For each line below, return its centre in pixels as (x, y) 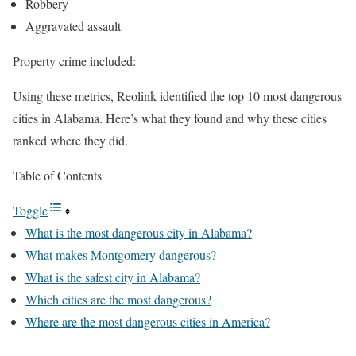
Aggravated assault (73, 26)
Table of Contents (57, 176)
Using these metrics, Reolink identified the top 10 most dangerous (177, 96)
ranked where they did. (70, 141)
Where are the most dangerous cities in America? (148, 322)
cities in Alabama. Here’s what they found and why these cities (170, 118)
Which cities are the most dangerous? (118, 300)
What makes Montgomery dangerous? (121, 255)
